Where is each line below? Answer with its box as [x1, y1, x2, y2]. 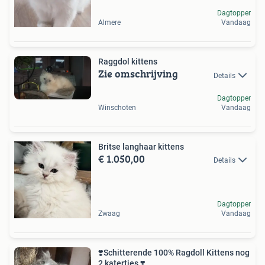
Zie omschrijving [98, 66, 178, 82]
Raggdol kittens [98, 57, 157, 67]
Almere [98, 18, 121, 27]
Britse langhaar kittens [98, 141, 184, 151]
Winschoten [98, 103, 136, 112]
